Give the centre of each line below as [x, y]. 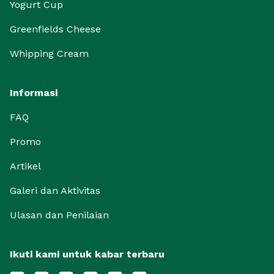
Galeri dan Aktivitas [55, 191]
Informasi [34, 93]
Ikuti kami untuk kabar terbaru [87, 254]
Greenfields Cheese [55, 29]
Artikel [25, 166]
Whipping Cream [49, 54]
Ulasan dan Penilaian [59, 215]
